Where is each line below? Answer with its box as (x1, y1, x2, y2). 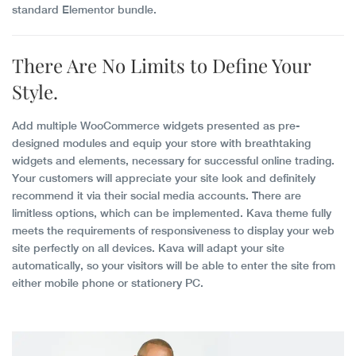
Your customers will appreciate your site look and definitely (12, 171, 315, 184)
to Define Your (185, 52, 311, 78)
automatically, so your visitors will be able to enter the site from (12, 258, 335, 272)
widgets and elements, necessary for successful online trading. (12, 153, 335, 167)
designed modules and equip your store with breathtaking (12, 136, 311, 149)
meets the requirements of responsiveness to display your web (12, 223, 335, 237)
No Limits (102, 52, 185, 78)
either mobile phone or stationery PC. (12, 276, 203, 289)
